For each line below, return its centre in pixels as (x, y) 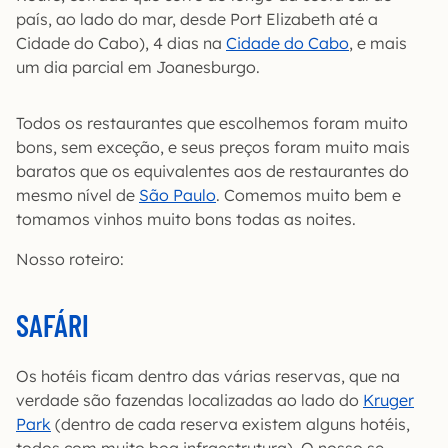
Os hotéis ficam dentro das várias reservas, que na (208, 376)
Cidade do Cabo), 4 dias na (121, 43)
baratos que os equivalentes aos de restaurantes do (212, 171)
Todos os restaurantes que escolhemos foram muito (212, 123)
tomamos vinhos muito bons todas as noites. (186, 219)
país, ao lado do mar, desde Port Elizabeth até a (197, 19)
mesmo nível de (77, 195)
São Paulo (177, 195)
